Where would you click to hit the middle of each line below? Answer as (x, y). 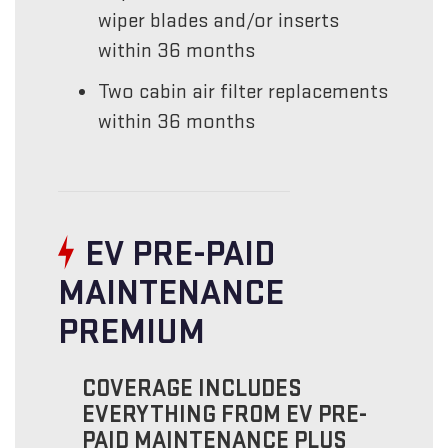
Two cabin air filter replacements (243, 91)
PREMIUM (132, 332)
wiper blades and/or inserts (219, 20)
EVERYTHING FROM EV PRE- (225, 414)
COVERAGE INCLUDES (192, 388)
